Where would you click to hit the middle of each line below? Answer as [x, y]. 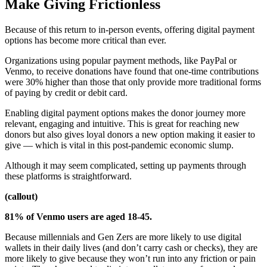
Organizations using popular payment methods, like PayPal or [121, 61]
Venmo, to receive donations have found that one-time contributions [132, 72]
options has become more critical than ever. [86, 41]
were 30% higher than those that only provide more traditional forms [133, 82]
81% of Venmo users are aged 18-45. [78, 217]
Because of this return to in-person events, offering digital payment [130, 30]
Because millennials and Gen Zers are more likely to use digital [123, 237]
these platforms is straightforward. [68, 176]
